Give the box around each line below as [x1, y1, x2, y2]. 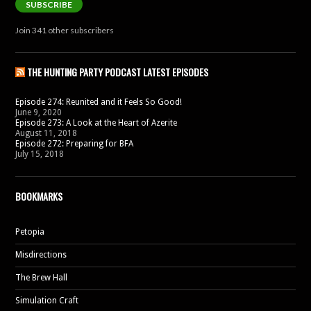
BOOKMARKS [15, 189, 62, 203]
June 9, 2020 [15, 108, 62, 117]
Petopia [15, 227, 44, 237]
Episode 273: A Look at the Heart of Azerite [15, 118, 177, 128]
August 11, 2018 [15, 128, 77, 138]
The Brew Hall [15, 273, 67, 283]
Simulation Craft [15, 296, 78, 305]
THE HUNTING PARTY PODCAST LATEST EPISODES [27, 65, 208, 79]
